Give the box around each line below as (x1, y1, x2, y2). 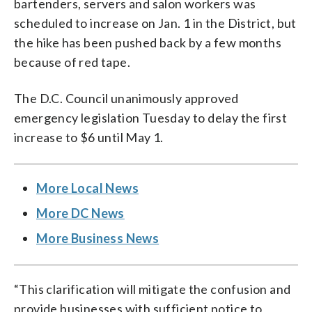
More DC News (36, 205, 125, 221)
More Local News (36, 180, 139, 196)
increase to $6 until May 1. (14, 129, 164, 145)
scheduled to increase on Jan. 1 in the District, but (14, 15, 297, 31)
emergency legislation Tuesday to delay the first (14, 109, 288, 125)
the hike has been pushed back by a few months (14, 34, 281, 50)
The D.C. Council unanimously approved (14, 90, 239, 106)
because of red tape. (14, 54, 130, 70)
